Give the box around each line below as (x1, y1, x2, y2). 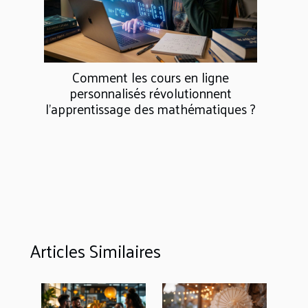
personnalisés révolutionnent (69, 80, 232, 104)
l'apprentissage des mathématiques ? (45, 96, 256, 120)
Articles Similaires (30, 234, 161, 266)
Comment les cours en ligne (72, 65, 229, 89)
